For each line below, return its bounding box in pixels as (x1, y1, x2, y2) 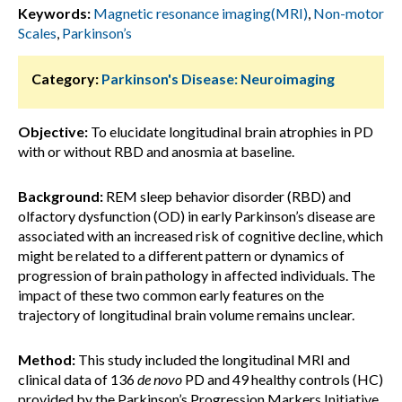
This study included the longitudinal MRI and (75, 351, 350, 368)
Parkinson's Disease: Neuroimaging (101, 70, 335, 87)
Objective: (18, 123, 88, 140)
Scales (18, 24, 57, 41)
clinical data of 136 (18, 371, 137, 388)
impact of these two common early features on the (18, 286, 324, 303)
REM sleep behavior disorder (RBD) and (103, 188, 351, 205)
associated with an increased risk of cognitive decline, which (18, 227, 383, 244)
